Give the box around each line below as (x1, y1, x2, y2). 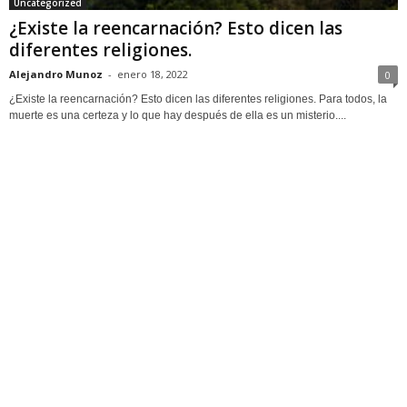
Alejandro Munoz (9, 66, 103, 81)
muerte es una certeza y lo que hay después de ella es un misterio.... (9, 108, 346, 122)
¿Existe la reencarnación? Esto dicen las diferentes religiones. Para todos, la (9, 92, 387, 105)
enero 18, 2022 (117, 66, 188, 81)
